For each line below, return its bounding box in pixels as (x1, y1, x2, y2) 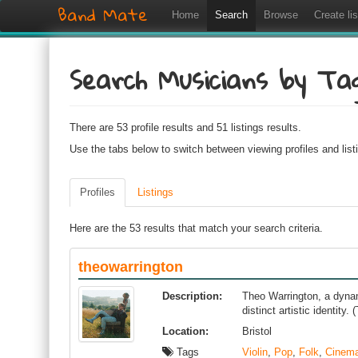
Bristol (242, 325, 272, 337)
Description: (162, 290, 222, 302)
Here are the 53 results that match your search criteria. (70, 222, 323, 234)
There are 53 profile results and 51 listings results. (70, 121, 301, 133)
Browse (264, 9, 298, 21)
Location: (162, 325, 209, 337)
